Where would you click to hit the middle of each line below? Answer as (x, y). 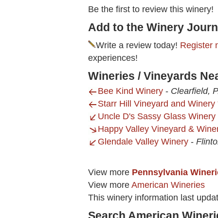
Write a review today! (138, 45)
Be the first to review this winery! (151, 9)
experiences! (113, 58)
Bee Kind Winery (130, 91)
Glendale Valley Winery (143, 142)
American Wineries (168, 185)
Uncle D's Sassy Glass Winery (157, 117)
